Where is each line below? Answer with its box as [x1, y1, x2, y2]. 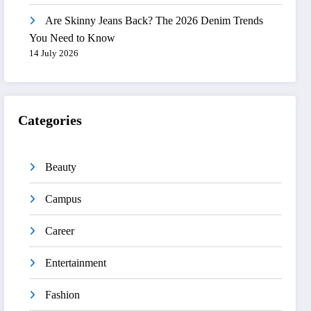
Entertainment [45, 257, 107, 269]
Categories [18, 112, 83, 128]
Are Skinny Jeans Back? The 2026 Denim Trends [45, 14, 264, 26]
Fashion [45, 289, 81, 301]
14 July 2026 [29, 47, 79, 58]
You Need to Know [29, 31, 116, 44]
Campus [45, 193, 82, 205]
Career [45, 225, 75, 237]
